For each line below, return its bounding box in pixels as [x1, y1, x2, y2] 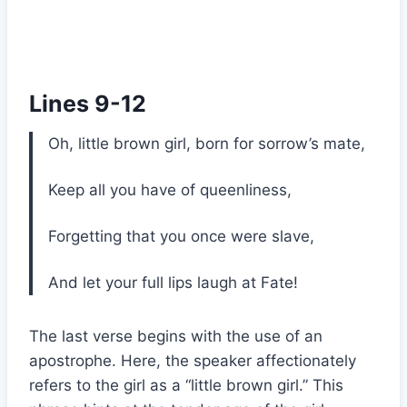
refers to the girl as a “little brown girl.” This [29, 376, 343, 395]
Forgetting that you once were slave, [48, 227, 314, 246]
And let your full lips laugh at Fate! [48, 273, 298, 293]
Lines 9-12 [29, 89, 146, 117]
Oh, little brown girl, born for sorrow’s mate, [48, 134, 365, 154]
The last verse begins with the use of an [29, 327, 323, 346]
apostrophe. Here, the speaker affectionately [29, 352, 356, 371]
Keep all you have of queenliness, [48, 181, 292, 200]
